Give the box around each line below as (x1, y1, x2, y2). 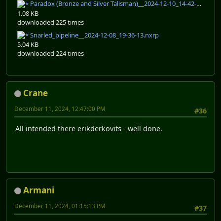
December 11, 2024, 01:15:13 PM (14, 202, 106, 210)
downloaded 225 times (17, 17, 84, 27)
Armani (23, 184, 54, 196)
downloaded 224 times (17, 49, 84, 58)
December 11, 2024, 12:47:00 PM (14, 105, 106, 113)
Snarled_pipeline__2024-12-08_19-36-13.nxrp (29, 30, 159, 39)
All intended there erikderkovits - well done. (15, 124, 162, 134)
